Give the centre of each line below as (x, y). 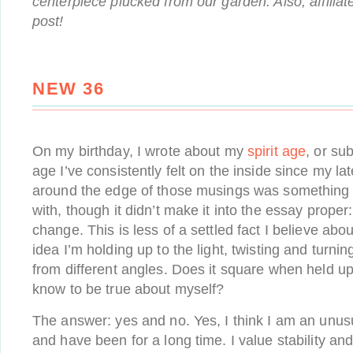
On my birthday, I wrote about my (140, 151)
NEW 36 (68, 89)
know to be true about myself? (128, 289)
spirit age (277, 151)
